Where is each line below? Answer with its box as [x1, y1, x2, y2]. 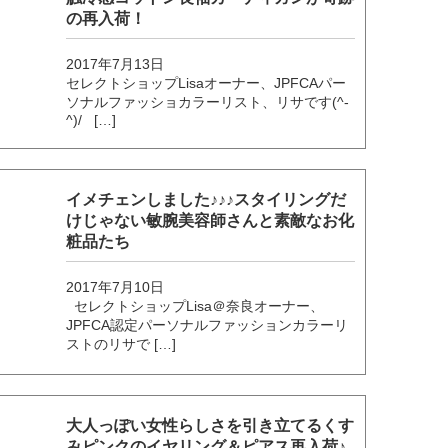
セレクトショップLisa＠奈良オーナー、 [66, 297, 325, 314]
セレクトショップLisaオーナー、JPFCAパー [66, 74, 347, 91]
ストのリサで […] [66, 335, 177, 352]
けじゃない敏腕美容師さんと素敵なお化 [66, 211, 355, 229]
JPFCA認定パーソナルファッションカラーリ [66, 316, 349, 333]
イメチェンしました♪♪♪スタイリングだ [66, 190, 347, 208]
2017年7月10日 [66, 278, 165, 295]
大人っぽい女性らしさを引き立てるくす [66, 416, 355, 434]
